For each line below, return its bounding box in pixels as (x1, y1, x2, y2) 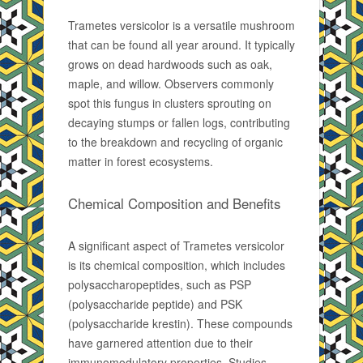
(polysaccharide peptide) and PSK (68, 296, 242, 312)
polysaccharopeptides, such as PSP (68, 276, 251, 293)
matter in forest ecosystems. (68, 153, 213, 169)
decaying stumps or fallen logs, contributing (68, 114, 290, 130)
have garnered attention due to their (68, 335, 253, 351)
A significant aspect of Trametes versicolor (68, 237, 284, 254)
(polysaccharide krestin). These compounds (68, 315, 293, 331)
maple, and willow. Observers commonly (68, 75, 274, 92)
